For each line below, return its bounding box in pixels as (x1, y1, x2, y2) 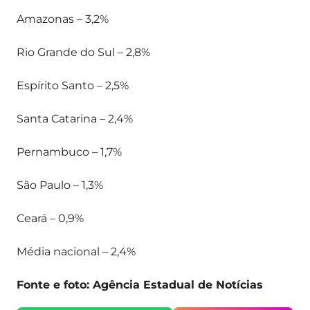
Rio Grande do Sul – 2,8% (17, 46, 150, 59)
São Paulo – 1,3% (17, 179, 103, 192)
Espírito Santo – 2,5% (17, 79, 129, 92)
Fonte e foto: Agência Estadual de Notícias (17, 278, 263, 291)
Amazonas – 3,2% (17, 12, 109, 26)
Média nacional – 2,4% (17, 245, 136, 258)
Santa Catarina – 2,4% (17, 112, 133, 125)
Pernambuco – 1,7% (17, 145, 122, 158)
